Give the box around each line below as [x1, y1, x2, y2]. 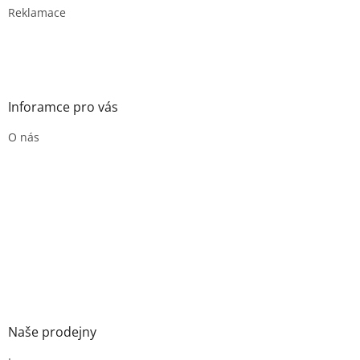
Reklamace [8, 4, 66, 20]
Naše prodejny [8, 322, 96, 341]
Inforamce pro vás [8, 97, 118, 116]
